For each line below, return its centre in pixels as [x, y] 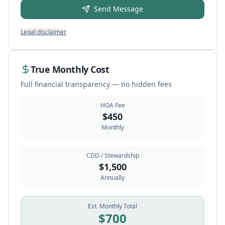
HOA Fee [113, 105]
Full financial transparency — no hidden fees [96, 84]
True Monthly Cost [70, 69]
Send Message [119, 9]
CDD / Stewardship [113, 155]
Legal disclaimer [43, 32]
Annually [113, 178]
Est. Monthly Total [113, 206]
